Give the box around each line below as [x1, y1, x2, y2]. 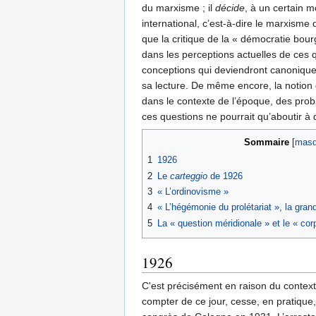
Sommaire [243, 137, 289, 148]
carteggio [170, 170, 207, 181]
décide [215, 2, 245, 14]
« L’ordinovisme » [157, 186, 229, 197]
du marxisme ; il [142, 2, 215, 14]
